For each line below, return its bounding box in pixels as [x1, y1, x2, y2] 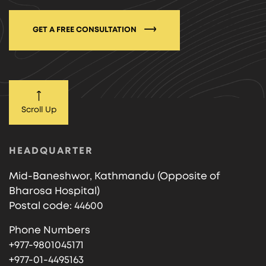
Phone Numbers [9, 224, 90, 235]
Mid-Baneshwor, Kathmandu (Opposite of [9, 170, 220, 181]
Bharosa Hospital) [9, 185, 100, 196]
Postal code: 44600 [9, 200, 103, 211]
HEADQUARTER [9, 145, 93, 156]
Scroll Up [21, 105, 56, 114]
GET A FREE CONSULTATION [33, 26, 138, 34]
